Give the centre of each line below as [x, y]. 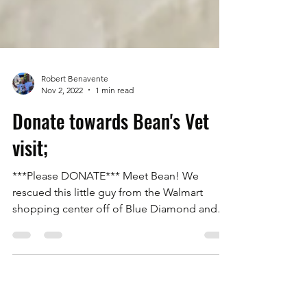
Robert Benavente [75, 112]
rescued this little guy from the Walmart [108, 226]
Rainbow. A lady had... [65, 259]
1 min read [114, 124]
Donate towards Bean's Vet [111, 155]
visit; [30, 182]
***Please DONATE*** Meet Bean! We [106, 210]
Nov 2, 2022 [62, 124]
